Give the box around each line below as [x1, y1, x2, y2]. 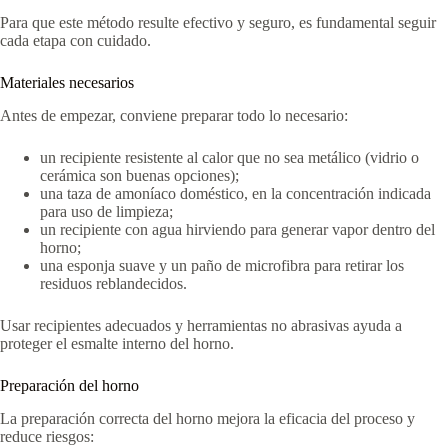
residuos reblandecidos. [40, 274, 187, 292]
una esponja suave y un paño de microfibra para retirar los [40, 256, 404, 274]
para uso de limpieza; [40, 202, 173, 220]
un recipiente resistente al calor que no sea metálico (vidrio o [40, 148, 419, 166]
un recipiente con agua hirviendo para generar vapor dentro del [40, 220, 435, 238]
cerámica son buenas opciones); [40, 166, 239, 184]
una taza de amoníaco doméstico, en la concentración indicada [40, 184, 431, 202]
